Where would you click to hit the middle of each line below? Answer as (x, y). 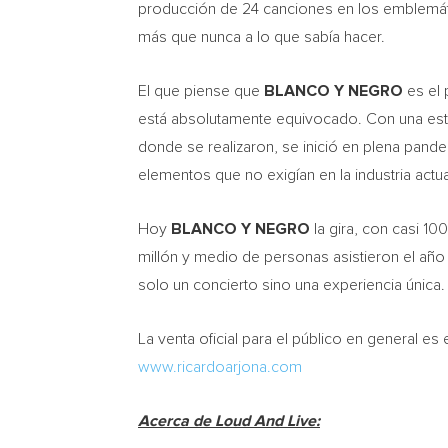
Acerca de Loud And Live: (229, 421)
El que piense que (201, 91)
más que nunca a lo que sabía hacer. (261, 37)
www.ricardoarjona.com (220, 367)
